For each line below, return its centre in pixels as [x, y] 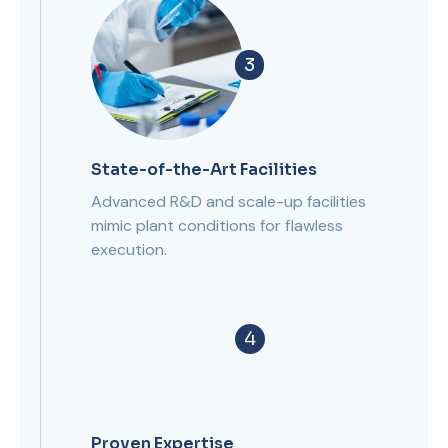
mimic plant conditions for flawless [217, 225]
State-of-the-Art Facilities [204, 169]
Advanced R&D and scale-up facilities [228, 201]
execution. [129, 249]
